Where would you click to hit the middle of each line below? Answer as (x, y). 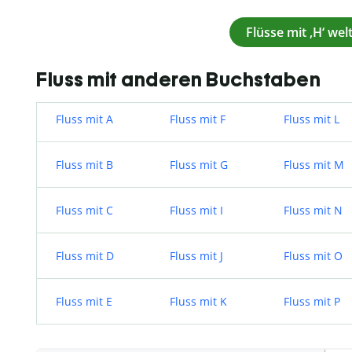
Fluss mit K (198, 301)
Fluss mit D (85, 255)
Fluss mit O (313, 255)
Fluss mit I (196, 210)
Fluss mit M (314, 164)
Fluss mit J (196, 255)
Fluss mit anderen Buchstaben (178, 80)
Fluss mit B (84, 164)
